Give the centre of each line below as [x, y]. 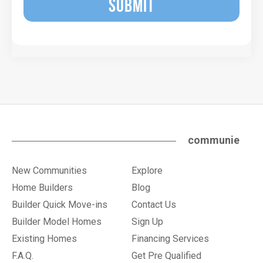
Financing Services [170, 239]
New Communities [49, 171]
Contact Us [154, 205]
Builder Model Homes [57, 222]
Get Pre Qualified [166, 256]
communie [214, 140]
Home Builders [42, 188]
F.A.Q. [23, 256]
